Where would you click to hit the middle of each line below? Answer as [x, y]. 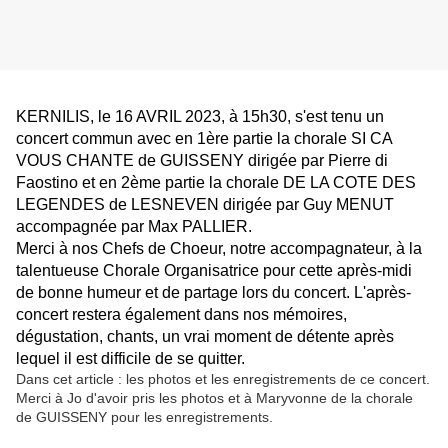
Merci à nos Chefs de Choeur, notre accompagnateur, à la [219, 249]
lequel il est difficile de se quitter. [130, 359]
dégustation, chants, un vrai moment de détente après [205, 337]
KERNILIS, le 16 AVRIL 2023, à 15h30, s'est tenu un [200, 117]
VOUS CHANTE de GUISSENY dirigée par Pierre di [202, 161]
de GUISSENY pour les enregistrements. [144, 417]
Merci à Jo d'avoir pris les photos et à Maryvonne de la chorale [214, 398]
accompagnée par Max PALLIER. [134, 227]
